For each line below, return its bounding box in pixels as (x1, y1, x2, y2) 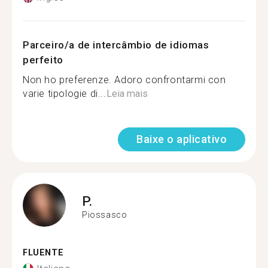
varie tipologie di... (23, 88, 106, 99)
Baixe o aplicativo (136, 133, 227, 145)
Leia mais (106, 88, 148, 99)
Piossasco (82, 209, 127, 220)
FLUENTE (23, 248, 64, 258)
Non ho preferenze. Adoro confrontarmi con (23, 74, 226, 86)
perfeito (23, 54, 63, 66)
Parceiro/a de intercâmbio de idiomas (23, 39, 209, 51)
